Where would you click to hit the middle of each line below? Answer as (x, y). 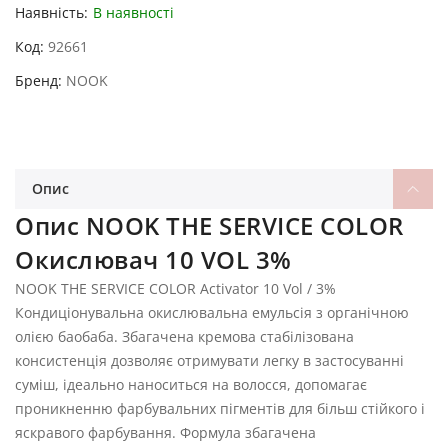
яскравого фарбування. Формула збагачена (165, 432)
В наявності (133, 12)
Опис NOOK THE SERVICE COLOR (209, 225)
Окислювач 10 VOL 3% (153, 259)
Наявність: (51, 12)
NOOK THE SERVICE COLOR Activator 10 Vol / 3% (175, 288)
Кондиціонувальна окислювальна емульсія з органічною (212, 312)
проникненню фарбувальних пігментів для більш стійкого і (220, 408)
